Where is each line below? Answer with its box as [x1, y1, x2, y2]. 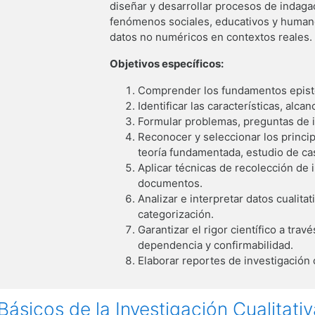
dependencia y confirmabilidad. [138, 238, 294, 252]
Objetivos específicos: [110, 56, 224, 70]
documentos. [138, 176, 203, 190]
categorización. [138, 207, 214, 221]
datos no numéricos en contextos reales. [110, 30, 313, 44]
